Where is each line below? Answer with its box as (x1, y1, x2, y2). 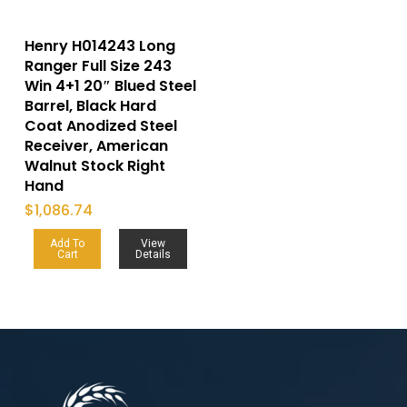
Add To (50, 237, 85, 251)
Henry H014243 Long (24, 35, 175, 57)
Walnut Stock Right (24, 155, 165, 177)
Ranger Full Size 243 (24, 55, 172, 77)
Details (135, 248, 172, 262)
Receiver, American (24, 135, 168, 157)
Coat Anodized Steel (24, 115, 177, 137)
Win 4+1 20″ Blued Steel (24, 75, 196, 97)
